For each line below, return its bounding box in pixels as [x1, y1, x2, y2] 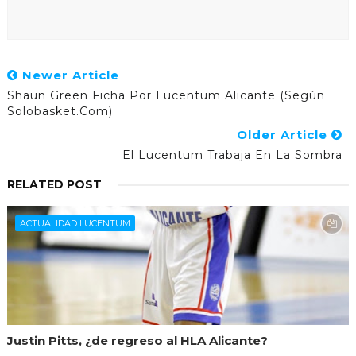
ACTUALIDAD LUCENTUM [19, 217, 130, 229]
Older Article [237, 126, 332, 142]
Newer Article [17, 67, 119, 83]
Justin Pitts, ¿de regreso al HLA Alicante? [6, 332, 268, 348]
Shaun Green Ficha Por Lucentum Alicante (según [6, 87, 325, 103]
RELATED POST [6, 176, 102, 192]
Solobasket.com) [6, 103, 113, 118]
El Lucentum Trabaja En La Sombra [122, 147, 343, 162]
